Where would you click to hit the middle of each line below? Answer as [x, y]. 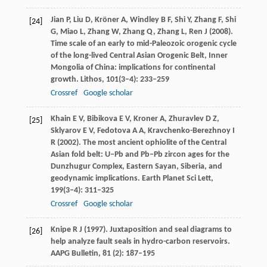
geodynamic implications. [96, 179]
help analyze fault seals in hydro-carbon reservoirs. [140, 242]
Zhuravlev [186, 119]
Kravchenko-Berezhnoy [189, 131]
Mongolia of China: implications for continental [133, 68]
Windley [144, 20]
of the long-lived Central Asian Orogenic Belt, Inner [139, 56]
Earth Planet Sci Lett [176, 179]
